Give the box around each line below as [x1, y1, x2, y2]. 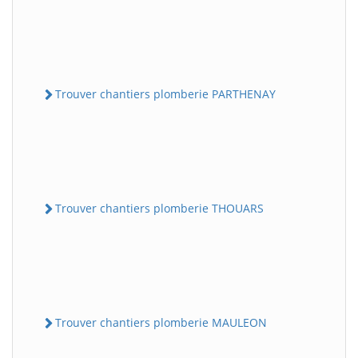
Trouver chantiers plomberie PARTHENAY [55, 86, 276, 101]
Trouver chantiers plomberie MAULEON [55, 315, 267, 330]
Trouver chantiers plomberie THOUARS [55, 200, 264, 216]
